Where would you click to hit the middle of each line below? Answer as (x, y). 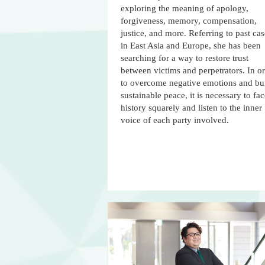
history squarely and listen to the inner (191, 108)
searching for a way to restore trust (185, 58)
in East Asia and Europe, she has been (191, 46)
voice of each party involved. (175, 120)
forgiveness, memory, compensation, (189, 21)
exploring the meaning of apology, (185, 9)
